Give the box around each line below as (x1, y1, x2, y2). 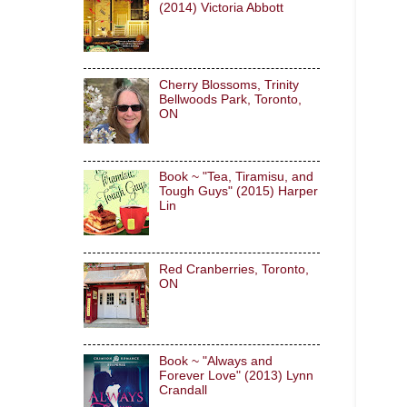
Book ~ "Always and (158, 353, 273, 368)
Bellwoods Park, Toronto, (158, 92, 302, 106)
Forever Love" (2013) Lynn (158, 368, 313, 382)
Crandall (158, 382, 207, 397)
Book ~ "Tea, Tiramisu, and (158, 170, 313, 184)
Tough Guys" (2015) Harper (158, 184, 318, 199)
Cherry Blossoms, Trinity (158, 77, 299, 92)
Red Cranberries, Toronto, (158, 262, 309, 276)
